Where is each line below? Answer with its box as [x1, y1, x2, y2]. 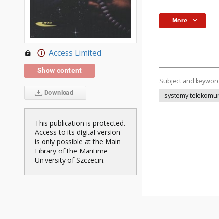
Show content [37, 66, 82, 75]
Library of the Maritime [35, 146, 108, 156]
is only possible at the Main [35, 137, 121, 147]
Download [43, 89, 74, 97]
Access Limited [48, 48, 101, 59]
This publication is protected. [35, 118, 125, 128]
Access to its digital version [35, 128, 120, 137]
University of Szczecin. [35, 155, 105, 165]
